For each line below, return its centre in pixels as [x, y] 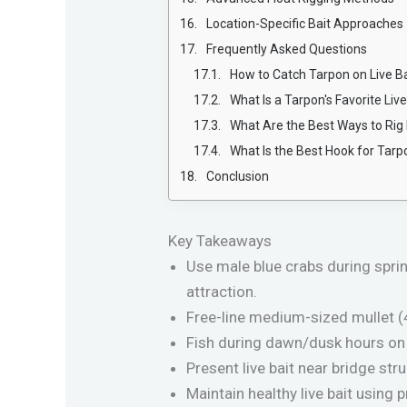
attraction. [222, 291]
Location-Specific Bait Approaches [305, 23]
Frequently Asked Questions [287, 49]
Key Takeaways [220, 240]
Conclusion [238, 176]
